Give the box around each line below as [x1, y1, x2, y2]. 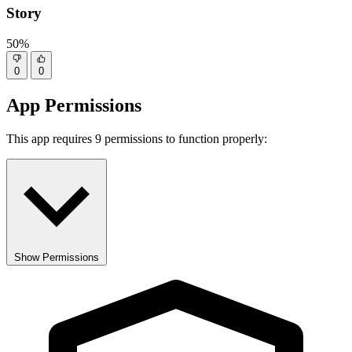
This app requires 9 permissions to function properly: [6, 131, 267, 145]
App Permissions [6, 94, 141, 115]
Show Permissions [14, 251, 99, 263]
